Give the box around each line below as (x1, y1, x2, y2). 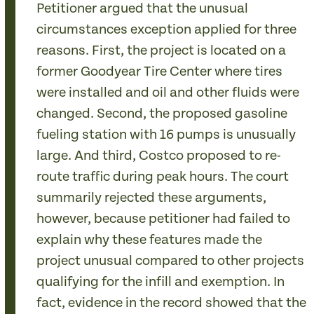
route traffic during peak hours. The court (36, 169, 289, 185)
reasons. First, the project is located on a (36, 43, 287, 59)
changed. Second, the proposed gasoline (36, 106, 288, 122)
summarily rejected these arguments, (36, 190, 267, 206)
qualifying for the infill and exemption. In (36, 274, 285, 290)
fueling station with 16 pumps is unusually (36, 127, 296, 143)
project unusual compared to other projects (36, 253, 305, 269)
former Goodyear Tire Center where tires (36, 64, 283, 80)
